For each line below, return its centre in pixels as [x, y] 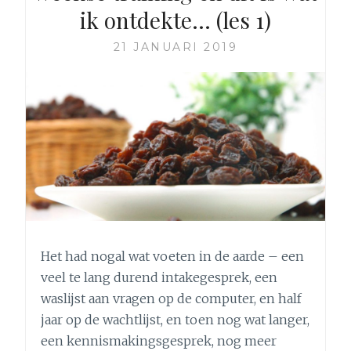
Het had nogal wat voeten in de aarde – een [173, 257]
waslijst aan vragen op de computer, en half [172, 299]
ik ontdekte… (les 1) [175, 20]
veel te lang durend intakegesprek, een [159, 278]
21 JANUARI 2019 [175, 47]
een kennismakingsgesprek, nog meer [159, 341]
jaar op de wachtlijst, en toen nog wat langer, [175, 320]
